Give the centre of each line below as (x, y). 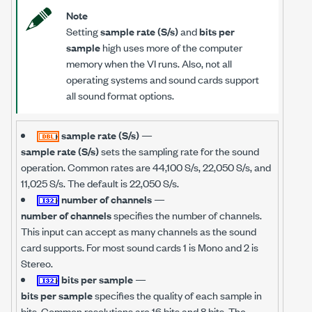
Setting (83, 31)
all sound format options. (120, 95)
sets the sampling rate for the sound (179, 151)
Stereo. (37, 263)
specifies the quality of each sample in (177, 295)
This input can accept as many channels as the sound (139, 231)
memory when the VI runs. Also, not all (149, 63)
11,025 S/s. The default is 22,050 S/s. (100, 183)
